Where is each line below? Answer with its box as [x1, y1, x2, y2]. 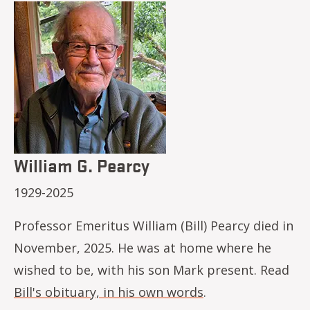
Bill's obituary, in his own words [14, 284, 203, 300]
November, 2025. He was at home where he [14, 239, 271, 256]
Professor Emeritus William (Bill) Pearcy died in [14, 217, 293, 234]
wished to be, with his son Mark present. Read [14, 262, 289, 278]
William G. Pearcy [14, 153, 149, 176]
